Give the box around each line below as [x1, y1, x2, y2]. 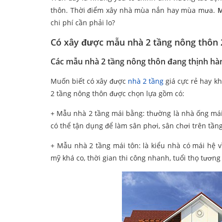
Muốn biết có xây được [51, 76, 128, 86]
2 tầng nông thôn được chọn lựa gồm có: [51, 89, 184, 99]
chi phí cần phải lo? [51, 18, 115, 28]
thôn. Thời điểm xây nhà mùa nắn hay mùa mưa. [51, 5, 218, 15]
